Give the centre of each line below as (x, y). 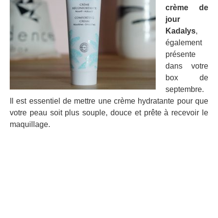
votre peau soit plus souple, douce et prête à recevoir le (109, 112)
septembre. (185, 89)
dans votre (187, 66)
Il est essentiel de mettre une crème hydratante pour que (109, 101)
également (184, 42)
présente (181, 54)
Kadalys (181, 31)
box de (187, 77)
